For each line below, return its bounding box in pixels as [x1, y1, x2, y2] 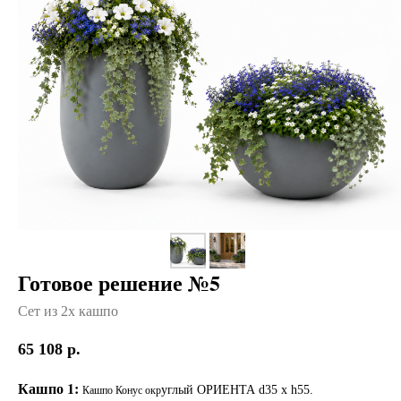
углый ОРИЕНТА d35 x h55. [161, 382, 313, 397]
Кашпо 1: [18, 377, 82, 398]
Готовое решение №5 [18, 266, 220, 298]
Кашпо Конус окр [82, 383, 161, 397]
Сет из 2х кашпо [18, 303, 118, 319]
